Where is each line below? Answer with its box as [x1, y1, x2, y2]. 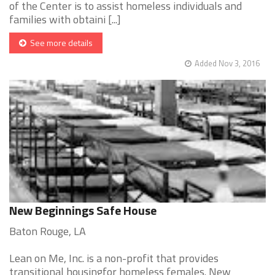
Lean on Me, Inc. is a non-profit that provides [9, 250, 219, 267]
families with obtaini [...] [9, 11, 121, 28]
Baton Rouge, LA [9, 223, 86, 240]
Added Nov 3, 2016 [195, 57, 260, 70]
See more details [26, 36, 93, 50]
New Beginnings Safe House [9, 201, 157, 220]
